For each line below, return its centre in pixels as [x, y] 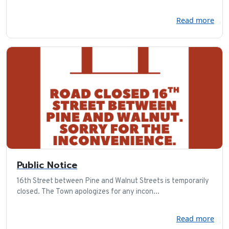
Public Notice [47, 165]
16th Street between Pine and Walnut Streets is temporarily [113, 181]
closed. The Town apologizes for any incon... [88, 192]
